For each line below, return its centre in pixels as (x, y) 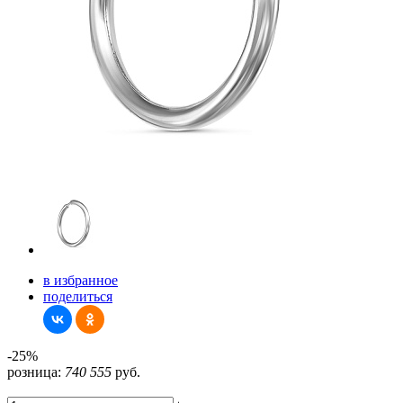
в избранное (81, 280)
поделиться (78, 296)
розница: (34, 372)
